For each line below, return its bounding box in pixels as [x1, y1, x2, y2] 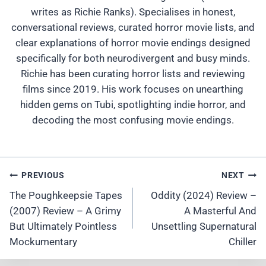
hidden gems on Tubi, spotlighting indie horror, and [20, 99, 246, 111]
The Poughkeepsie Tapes [9, 189, 122, 201]
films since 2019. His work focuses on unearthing [23, 83, 243, 96]
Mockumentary [9, 235, 77, 248]
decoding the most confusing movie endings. [32, 114, 234, 126]
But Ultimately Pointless [9, 220, 117, 232]
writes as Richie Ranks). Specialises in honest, [31, 6, 235, 18]
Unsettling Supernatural [151, 220, 256, 232]
